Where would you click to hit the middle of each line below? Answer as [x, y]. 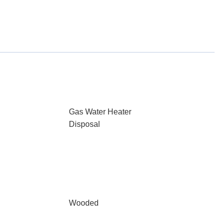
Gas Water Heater [100, 112]
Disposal [84, 124]
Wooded [83, 203]
